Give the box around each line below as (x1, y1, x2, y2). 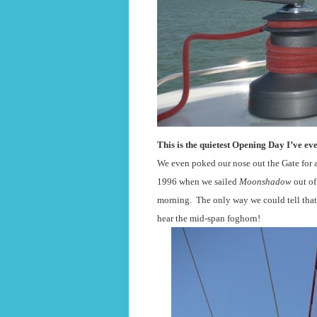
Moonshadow (239, 176, 294, 187)
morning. (157, 195, 192, 205)
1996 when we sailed (157, 176, 239, 187)
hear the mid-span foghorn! (157, 213, 260, 224)
